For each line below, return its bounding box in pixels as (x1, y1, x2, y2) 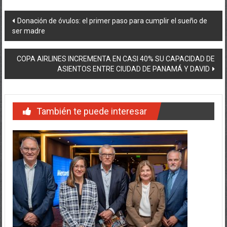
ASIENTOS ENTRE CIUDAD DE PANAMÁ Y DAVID (57, 54, 210, 63)
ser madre (12, 16, 45, 25)
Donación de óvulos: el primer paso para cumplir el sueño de (17, 6, 207, 15)
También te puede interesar (36, 95, 147, 106)
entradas (4, 36, 59, 54)
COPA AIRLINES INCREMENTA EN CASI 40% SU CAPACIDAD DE (17, 44, 215, 53)
